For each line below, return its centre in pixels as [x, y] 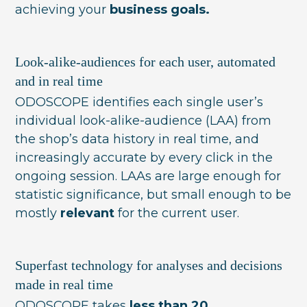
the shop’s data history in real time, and [137, 139]
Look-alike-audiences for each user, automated [146, 61]
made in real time [64, 284]
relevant [88, 213]
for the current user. [177, 213]
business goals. [160, 9]
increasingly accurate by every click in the [144, 157]
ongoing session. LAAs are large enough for [148, 176]
